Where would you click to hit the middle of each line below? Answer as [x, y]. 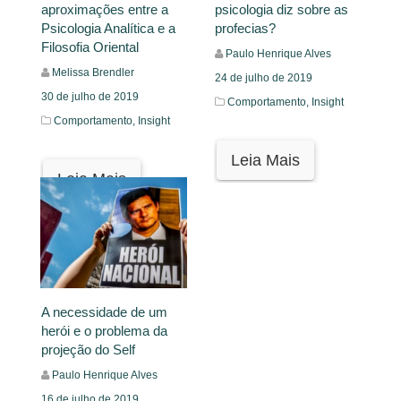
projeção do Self [88, 350]
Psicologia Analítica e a [108, 28]
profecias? [245, 28]
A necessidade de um [104, 312]
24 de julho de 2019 [264, 77]
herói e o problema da [104, 331]
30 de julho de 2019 [90, 96]
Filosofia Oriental [90, 47]
